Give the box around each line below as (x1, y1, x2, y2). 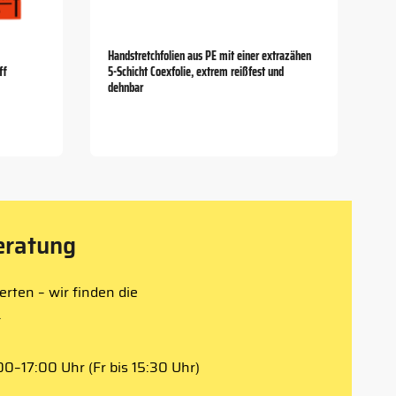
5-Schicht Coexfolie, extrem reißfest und (108, 62, 285, 81)
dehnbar (108, 78, 144, 97)
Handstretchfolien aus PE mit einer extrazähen (108, 46, 312, 65)
